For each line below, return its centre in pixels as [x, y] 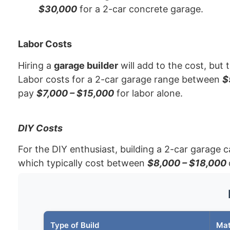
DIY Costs [40, 128]
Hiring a [36, 65]
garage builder [86, 65]
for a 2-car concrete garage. [140, 9]
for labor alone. [148, 93]
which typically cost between [83, 163]
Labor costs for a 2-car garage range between [120, 79]
